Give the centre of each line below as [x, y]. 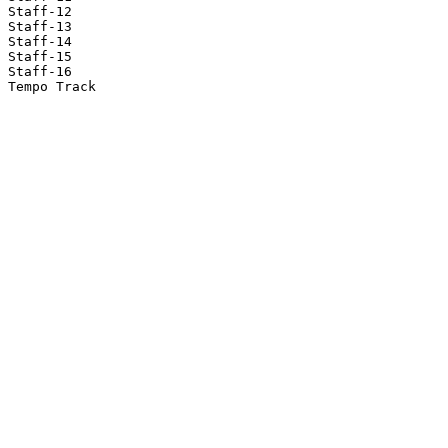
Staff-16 [40, 72]
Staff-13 [40, 27]
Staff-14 [40, 42]
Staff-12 [40, 12]
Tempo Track [52, 87]
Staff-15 [40, 57]
